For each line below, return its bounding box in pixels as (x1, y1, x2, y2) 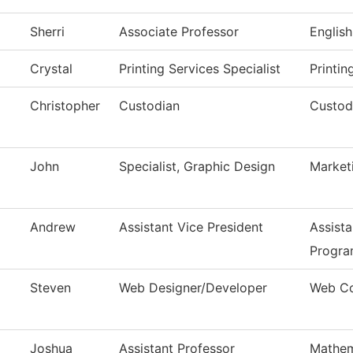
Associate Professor (119, 24, 239, 40)
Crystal (30, 61, 72, 77)
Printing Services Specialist (119, 61, 281, 77)
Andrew (30, 219, 76, 236)
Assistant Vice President (119, 219, 263, 236)
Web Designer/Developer (119, 280, 267, 296)
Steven (30, 280, 71, 296)
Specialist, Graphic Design (119, 158, 275, 175)
